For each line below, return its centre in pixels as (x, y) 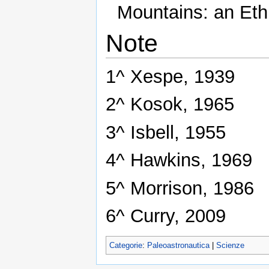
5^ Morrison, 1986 (180, 188)
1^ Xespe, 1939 (170, 77)
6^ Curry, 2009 (166, 216)
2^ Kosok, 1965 (170, 104)
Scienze (230, 245)
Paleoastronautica (178, 245)
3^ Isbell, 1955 (166, 132)
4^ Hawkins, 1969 (179, 160)
